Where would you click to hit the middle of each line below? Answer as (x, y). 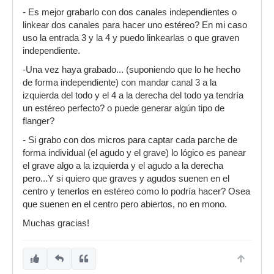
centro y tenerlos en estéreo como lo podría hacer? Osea (136, 191)
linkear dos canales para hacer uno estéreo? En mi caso (135, 25)
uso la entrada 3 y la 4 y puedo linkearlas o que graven (131, 38)
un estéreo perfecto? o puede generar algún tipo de (124, 108)
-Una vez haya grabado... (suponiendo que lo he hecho (131, 70)
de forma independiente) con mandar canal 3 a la (120, 83)
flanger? (39, 121)
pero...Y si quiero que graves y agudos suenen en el (126, 179)
